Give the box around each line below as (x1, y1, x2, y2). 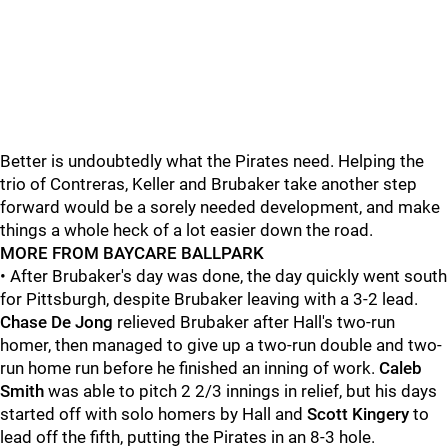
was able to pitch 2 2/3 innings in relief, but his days (44, 381, 437, 401)
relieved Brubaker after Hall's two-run (113, 312, 395, 332)
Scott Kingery (307, 404, 409, 424)
